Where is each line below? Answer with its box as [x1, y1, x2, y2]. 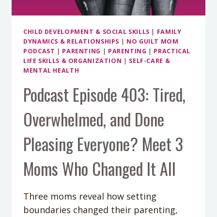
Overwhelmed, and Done [23, 106, 164, 131]
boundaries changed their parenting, [23, 203, 178, 216]
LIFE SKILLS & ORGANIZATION [23, 56, 122, 65]
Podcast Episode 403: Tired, [23, 81, 186, 107]
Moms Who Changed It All [23, 155, 176, 181]
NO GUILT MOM [126, 37, 179, 46]
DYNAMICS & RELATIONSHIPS [23, 37, 120, 46]
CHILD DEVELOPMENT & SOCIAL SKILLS [23, 27, 150, 36]
